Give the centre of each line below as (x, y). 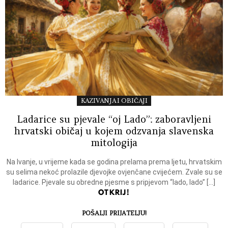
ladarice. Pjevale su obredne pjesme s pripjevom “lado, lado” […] (114, 182)
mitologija (114, 142)
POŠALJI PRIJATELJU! (114, 213)
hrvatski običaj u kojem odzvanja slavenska (114, 131)
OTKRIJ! (114, 192)
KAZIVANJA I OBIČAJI (114, 101)
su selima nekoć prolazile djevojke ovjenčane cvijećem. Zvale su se (114, 172)
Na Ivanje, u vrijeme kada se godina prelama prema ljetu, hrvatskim (114, 162)
